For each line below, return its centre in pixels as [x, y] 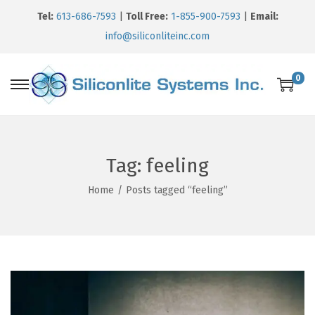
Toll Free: [147, 17]
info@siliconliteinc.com [157, 36]
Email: [264, 17]
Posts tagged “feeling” [176, 191]
